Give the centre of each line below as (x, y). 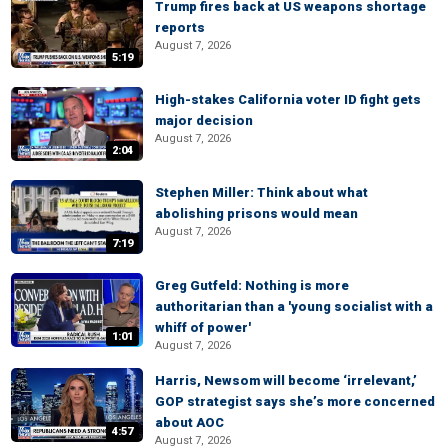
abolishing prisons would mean (256, 213)
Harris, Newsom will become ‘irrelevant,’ (286, 380)
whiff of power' (203, 327)
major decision (204, 120)
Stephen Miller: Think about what (261, 192)
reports (180, 27)
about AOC (189, 422)
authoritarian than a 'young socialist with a (294, 306)
